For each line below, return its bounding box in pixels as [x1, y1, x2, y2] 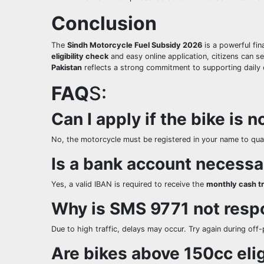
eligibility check [51, 51, 108, 61]
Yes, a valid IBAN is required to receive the [51, 179, 206, 189]
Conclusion [51, 11, 157, 35]
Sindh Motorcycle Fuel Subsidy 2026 [67, 40, 202, 49]
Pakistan [51, 62, 82, 72]
